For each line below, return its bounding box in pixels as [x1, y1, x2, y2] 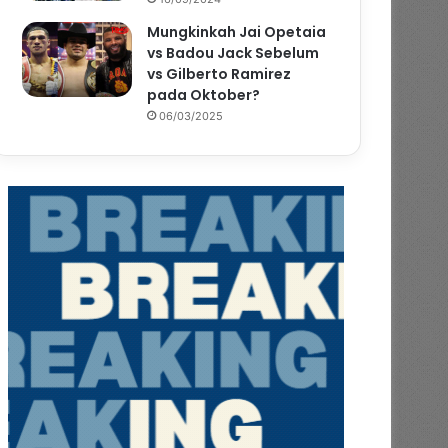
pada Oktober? [147, 84, 261, 105]
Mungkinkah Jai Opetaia [147, 21, 327, 42]
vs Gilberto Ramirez [147, 63, 292, 84]
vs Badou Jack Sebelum [147, 42, 320, 63]
